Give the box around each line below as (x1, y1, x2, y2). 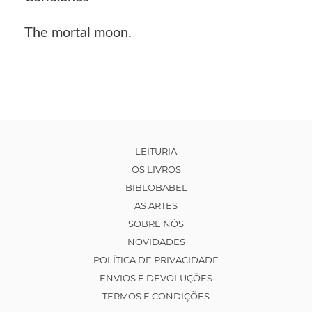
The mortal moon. (24, 25, 132, 40)
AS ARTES (134, 199, 178, 211)
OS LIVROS (131, 163, 181, 175)
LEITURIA (135, 145, 177, 157)
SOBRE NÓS (128, 217, 184, 229)
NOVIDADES (127, 235, 185, 247)
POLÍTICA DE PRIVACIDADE (93, 253, 219, 265)
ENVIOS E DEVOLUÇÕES (100, 272, 212, 283)
